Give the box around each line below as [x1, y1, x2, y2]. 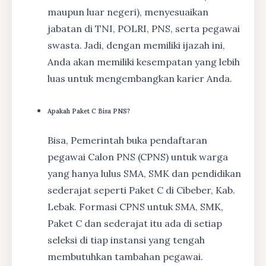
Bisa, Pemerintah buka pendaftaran [47, 134, 207, 147]
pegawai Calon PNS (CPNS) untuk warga [47, 151, 228, 163]
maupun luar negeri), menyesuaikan [47, 6, 208, 18]
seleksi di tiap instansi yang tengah [47, 234, 205, 246]
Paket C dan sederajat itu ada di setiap [47, 217, 222, 230]
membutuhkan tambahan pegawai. [47, 251, 203, 263]
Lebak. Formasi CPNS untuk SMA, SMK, [47, 201, 223, 213]
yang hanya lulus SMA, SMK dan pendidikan [47, 167, 241, 180]
